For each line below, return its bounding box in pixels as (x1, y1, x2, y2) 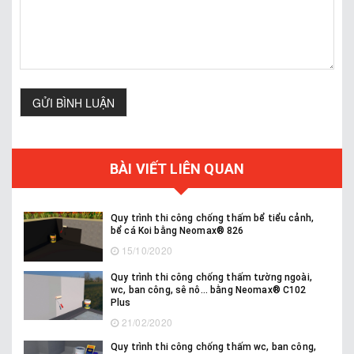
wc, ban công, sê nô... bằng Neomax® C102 (111, 284, 307, 296)
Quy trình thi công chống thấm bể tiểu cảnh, (111, 213, 314, 224)
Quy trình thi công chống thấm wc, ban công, (111, 341, 316, 352)
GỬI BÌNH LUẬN (32, 94, 115, 111)
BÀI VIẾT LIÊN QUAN (109, 160, 245, 177)
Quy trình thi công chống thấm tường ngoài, (111, 271, 312, 283)
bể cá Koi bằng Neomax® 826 (111, 225, 244, 237)
